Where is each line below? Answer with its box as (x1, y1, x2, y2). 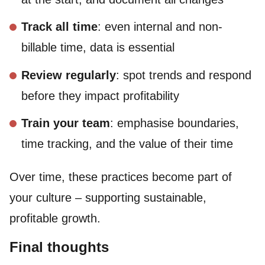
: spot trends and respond (116, 68, 251, 82)
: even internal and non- (98, 20, 222, 34)
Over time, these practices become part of (9, 170, 232, 184)
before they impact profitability (21, 89, 179, 102)
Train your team (21, 116, 110, 130)
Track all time (21, 20, 98, 34)
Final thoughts (9, 239, 109, 256)
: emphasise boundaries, (110, 116, 239, 130)
